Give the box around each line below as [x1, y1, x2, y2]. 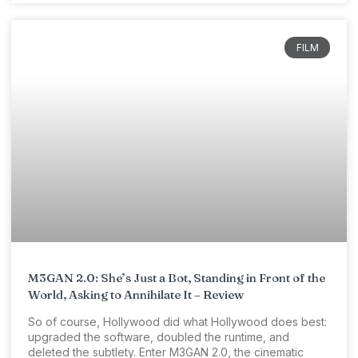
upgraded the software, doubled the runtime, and [28, 329, 289, 344]
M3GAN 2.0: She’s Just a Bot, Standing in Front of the [28, 269, 325, 285]
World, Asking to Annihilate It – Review [28, 286, 244, 302]
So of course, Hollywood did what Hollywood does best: [28, 314, 327, 328]
